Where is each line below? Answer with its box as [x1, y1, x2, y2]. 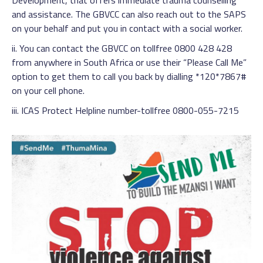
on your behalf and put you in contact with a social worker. [12, 21, 242, 35]
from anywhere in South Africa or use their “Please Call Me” [12, 55, 247, 69]
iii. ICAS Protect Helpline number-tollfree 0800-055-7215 [12, 103, 239, 117]
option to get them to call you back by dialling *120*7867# [12, 69, 247, 83]
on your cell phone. [12, 83, 85, 97]
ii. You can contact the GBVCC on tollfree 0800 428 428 [12, 41, 232, 55]
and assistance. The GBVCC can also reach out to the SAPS [12, 7, 246, 21]
